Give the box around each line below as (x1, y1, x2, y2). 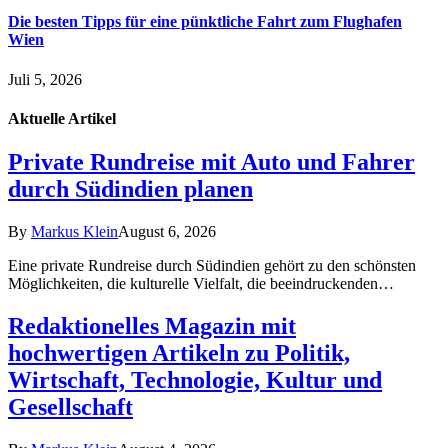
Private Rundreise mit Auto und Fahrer (8, 149, 415, 176)
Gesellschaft (8, 394, 133, 420)
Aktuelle (8, 109, 68, 127)
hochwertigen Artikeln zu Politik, (8, 340, 350, 366)
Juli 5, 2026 (8, 70, 82, 88)
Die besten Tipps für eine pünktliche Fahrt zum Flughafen (8, 13, 402, 31)
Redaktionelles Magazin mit (8, 313, 296, 339)
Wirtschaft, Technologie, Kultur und (8, 367, 382, 393)
